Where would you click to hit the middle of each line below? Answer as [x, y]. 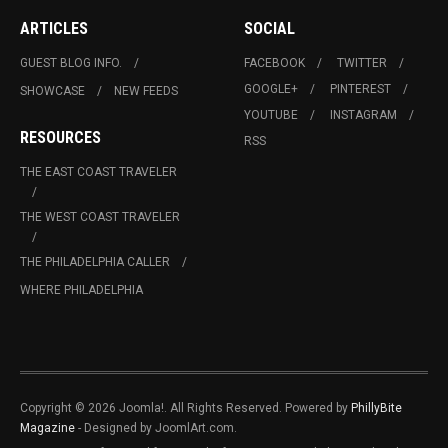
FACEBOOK [274, 63]
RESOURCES [60, 138]
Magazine [47, 428]
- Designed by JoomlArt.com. [156, 428]
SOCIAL [269, 29]
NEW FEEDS [146, 91]
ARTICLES [54, 29]
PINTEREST [360, 89]
